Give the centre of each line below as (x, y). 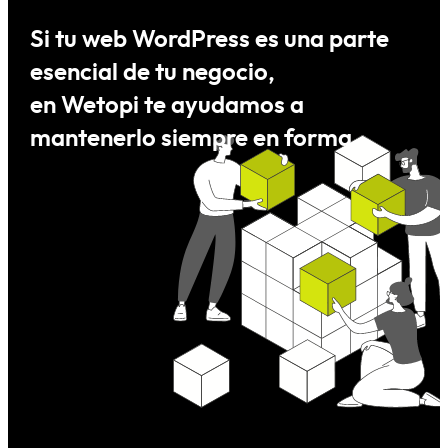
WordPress (194, 39)
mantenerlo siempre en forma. (195, 138)
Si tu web (81, 39)
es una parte (322, 39)
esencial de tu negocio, (153, 72)
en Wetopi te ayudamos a (167, 105)
